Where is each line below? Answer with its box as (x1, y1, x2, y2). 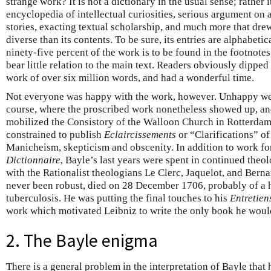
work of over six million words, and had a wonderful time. (6, 72, 254, 84)
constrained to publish (6, 129, 104, 141)
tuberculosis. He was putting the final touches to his (6, 192, 230, 204)
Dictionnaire (6, 154, 60, 166)
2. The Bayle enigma (6, 229, 158, 252)
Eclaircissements (104, 129, 176, 141)
